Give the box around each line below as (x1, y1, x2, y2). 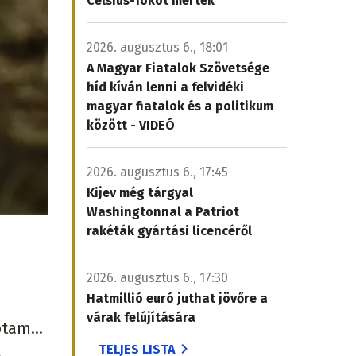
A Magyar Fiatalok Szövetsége (87, 60, 269, 75)
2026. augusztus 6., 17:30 (87, 270, 228, 285)
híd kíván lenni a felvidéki (87, 79, 244, 95)
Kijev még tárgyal (87, 185, 193, 200)
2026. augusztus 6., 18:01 (87, 40, 228, 55)
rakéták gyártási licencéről (87, 223, 252, 238)
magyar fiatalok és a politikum (87, 99, 273, 114)
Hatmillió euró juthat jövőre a (87, 291, 268, 306)
